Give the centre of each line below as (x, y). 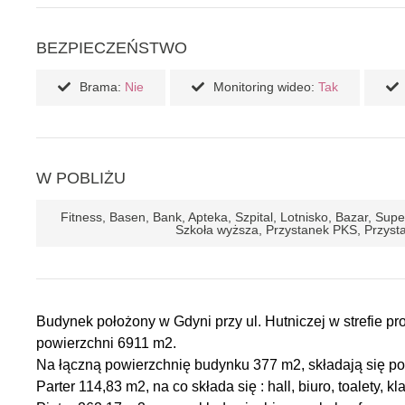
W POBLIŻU (81, 178)
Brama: (100, 87)
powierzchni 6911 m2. (106, 343)
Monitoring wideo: (264, 87)
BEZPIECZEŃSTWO (112, 48)
